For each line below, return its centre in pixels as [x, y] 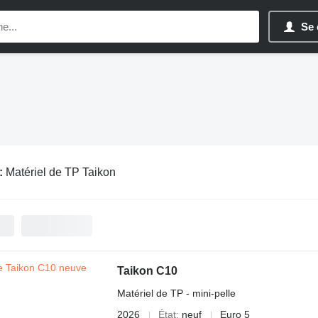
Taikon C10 [147, 271]
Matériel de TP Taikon [60, 172]
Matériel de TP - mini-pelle [176, 293]
